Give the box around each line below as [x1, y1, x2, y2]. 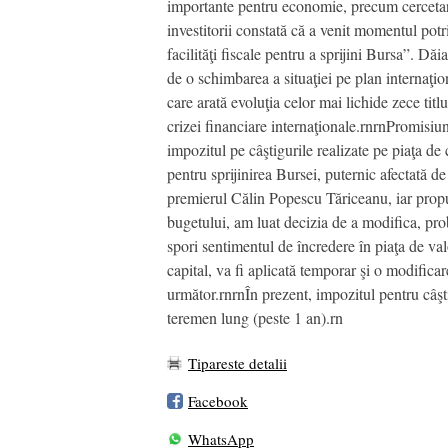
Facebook [188, 390, 248, 411]
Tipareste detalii [188, 352, 287, 373]
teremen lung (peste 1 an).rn [167, 306, 343, 328]
